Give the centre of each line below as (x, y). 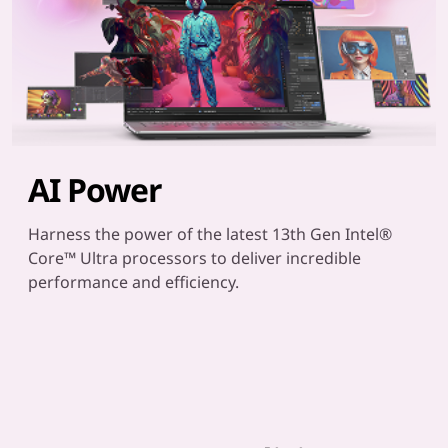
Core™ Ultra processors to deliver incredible (194, 258)
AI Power (95, 189)
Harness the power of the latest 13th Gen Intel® (210, 234)
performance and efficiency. (133, 282)
